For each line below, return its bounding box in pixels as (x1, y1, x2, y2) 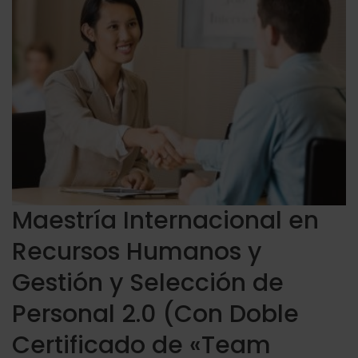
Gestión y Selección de (12, 265, 284, 300)
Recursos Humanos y (12, 234, 261, 268)
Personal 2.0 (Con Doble (12, 296, 299, 331)
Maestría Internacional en (12, 203, 319, 237)
